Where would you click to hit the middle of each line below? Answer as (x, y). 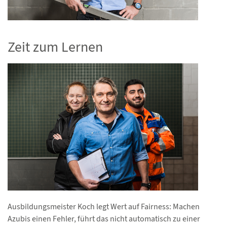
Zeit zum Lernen (55, 47)
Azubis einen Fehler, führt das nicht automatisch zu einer (104, 219)
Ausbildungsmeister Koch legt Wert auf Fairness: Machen (104, 207)
